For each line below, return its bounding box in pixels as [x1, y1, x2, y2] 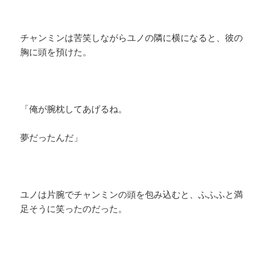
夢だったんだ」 [20, 131, 83, 144]
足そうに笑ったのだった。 [20, 202, 128, 215]
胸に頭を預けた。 [20, 46, 92, 58]
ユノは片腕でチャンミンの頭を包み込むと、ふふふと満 [20, 188, 243, 201]
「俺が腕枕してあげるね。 [20, 103, 128, 115]
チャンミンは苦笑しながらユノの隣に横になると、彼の [20, 31, 243, 44]
